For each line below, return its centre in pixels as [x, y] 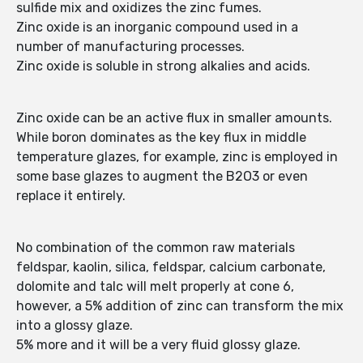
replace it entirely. [71, 196]
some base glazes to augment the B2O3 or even [162, 177]
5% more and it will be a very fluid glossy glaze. [158, 345]
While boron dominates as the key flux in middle [161, 138]
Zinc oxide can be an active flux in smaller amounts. [174, 118]
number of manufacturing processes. [130, 47]
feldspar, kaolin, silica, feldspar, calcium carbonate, [171, 267]
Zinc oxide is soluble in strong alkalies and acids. [163, 66]
